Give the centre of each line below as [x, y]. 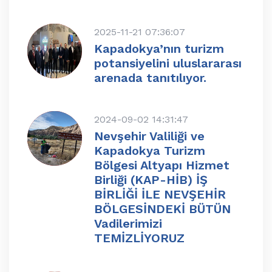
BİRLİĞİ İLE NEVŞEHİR [160, 195]
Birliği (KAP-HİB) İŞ [151, 180]
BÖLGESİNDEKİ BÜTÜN [162, 209]
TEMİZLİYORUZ [139, 238]
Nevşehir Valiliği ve [149, 136]
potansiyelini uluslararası [168, 63]
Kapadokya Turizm [150, 151]
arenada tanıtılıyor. [150, 78]
